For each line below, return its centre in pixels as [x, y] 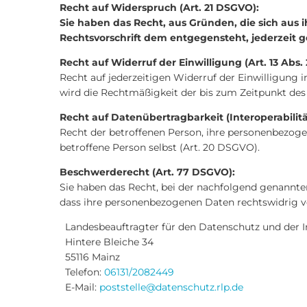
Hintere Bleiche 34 [107, 242]
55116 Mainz [90, 257]
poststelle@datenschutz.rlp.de [171, 287]
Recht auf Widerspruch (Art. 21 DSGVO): [159, 8]
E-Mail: [79, 287]
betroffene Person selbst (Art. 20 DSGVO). [160, 147]
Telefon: [82, 272]
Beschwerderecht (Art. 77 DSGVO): [147, 172]
